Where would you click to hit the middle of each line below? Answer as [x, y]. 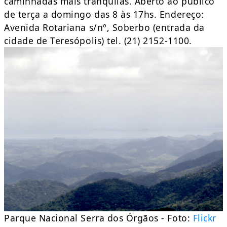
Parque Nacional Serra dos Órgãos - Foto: [99, 218]
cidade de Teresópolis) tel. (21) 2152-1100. [98, 41]
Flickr [204, 218]
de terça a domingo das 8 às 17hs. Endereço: [104, 14]
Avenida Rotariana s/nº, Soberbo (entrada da [104, 28]
